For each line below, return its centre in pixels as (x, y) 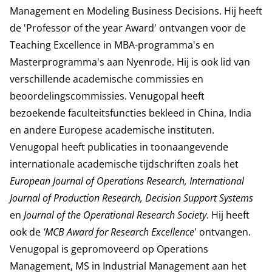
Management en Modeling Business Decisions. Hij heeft (136, 11)
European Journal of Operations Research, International (127, 181)
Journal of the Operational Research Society (115, 215)
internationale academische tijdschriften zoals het (124, 164)
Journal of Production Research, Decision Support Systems (131, 198)
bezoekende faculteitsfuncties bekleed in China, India (131, 113)
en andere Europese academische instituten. (112, 130)
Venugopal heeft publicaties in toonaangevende (119, 147)
